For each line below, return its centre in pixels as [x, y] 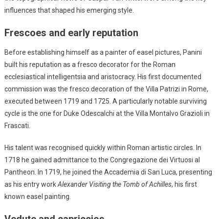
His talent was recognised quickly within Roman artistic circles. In [103, 147]
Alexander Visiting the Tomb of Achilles [114, 184]
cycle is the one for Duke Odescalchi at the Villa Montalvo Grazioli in [107, 113]
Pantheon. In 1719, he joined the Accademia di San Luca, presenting [108, 172]
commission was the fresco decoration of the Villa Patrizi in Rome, [106, 89]
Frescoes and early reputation [71, 33]
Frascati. [17, 125]
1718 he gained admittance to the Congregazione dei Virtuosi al [102, 160]
